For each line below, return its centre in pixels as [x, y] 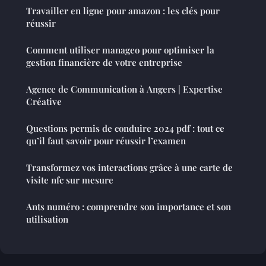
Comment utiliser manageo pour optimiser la [120, 50]
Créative [44, 101]
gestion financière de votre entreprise [104, 62]
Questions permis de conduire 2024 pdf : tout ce [125, 128]
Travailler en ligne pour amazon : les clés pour [123, 10]
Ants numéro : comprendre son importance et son [129, 206]
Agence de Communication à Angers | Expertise [124, 89]
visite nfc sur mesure [70, 180]
